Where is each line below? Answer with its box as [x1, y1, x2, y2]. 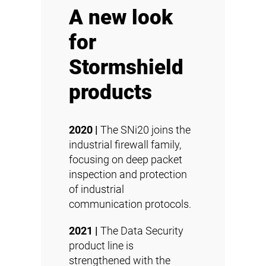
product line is [69, 239, 134, 252]
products [69, 79, 152, 104]
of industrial [69, 183, 124, 195]
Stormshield [69, 54, 183, 80]
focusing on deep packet [69, 153, 182, 166]
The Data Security [98, 224, 183, 237]
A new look [69, 4, 173, 30]
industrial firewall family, [69, 138, 181, 151]
